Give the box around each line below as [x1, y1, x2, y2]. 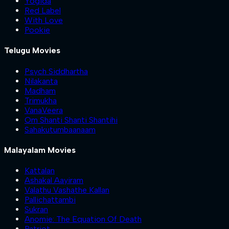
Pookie [25, 25, 50, 35]
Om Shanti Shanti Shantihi [25, 114, 118, 125]
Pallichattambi [25, 195, 76, 205]
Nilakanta [25, 76, 58, 86]
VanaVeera [25, 105, 63, 115]
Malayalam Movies [4, 145, 76, 155]
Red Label [25, 6, 61, 16]
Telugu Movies [4, 45, 60, 56]
